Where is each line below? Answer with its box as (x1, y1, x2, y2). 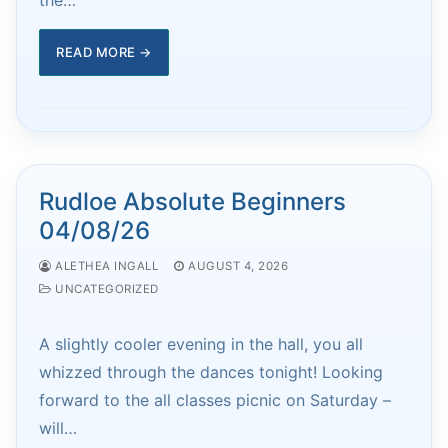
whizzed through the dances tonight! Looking (39, 361, 383, 382)
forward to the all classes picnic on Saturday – (39, 389, 391, 410)
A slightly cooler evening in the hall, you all (39, 333, 363, 354)
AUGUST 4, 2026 (188, 258, 288, 273)
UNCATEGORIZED (51, 281, 159, 296)
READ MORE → (56, 43, 152, 60)
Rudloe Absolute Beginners (39, 186, 346, 216)
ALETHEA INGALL (51, 258, 158, 273)
